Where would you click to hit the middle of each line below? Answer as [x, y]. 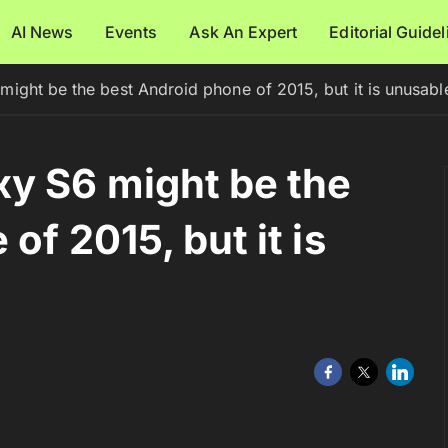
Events [131, 32]
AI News [42, 32]
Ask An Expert [243, 32]
